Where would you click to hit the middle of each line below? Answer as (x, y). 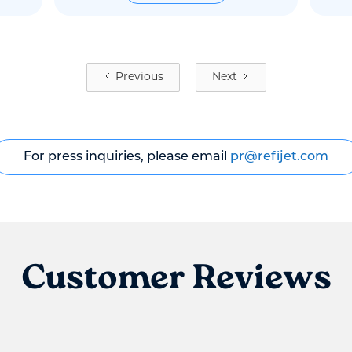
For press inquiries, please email (127, 157)
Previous (139, 77)
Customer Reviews (176, 280)
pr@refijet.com (279, 157)
